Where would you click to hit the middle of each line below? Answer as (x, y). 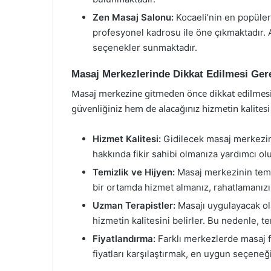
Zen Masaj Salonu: (133, 17)
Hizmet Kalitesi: (127, 139)
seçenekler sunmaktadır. (145, 47)
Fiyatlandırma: (124, 239)
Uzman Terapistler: (134, 205)
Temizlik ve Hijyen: (134, 172)
